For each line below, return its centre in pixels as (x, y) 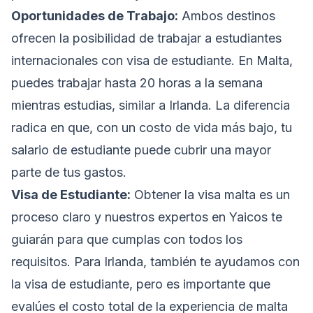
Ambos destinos (227, 16)
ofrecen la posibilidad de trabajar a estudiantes (146, 38)
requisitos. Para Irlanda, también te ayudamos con (155, 262)
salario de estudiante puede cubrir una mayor (141, 150)
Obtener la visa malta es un (210, 195)
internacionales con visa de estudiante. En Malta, (152, 61)
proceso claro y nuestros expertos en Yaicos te (147, 217)
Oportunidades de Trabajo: (95, 16)
